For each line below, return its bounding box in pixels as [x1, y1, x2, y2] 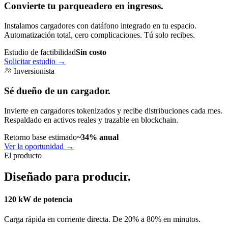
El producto [4, 151, 42, 160]
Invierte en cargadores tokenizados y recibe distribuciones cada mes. [4, 106, 222, 115]
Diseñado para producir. [4, 170, 131, 184]
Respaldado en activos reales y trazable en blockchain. [4, 115, 178, 124]
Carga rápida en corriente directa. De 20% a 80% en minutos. [4, 214, 201, 223]
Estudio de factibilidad [4, 48, 76, 57]
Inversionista [12, 67, 54, 76]
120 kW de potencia [4, 194, 72, 204]
